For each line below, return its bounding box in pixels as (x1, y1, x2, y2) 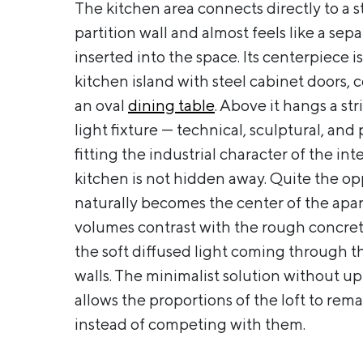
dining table (128, 95, 215, 114)
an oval (75, 95, 128, 114)
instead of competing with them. (75, 314, 305, 333)
